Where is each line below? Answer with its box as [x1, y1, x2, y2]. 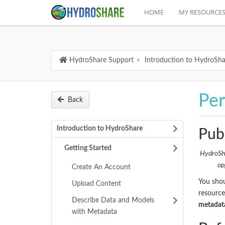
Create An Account [72, 164, 131, 171]
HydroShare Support [69, 57, 134, 64]
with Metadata [72, 208, 117, 215]
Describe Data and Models [72, 197, 154, 204]
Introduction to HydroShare [57, 125, 143, 132]
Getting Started [64, 145, 111, 152]
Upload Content [72, 180, 121, 187]
